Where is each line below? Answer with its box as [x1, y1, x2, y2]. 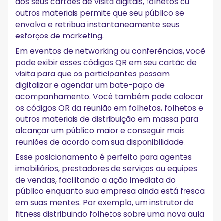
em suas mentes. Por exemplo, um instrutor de [15, 197, 194, 209]
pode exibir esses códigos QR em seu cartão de [15, 57, 197, 69]
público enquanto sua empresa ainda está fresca [15, 185, 205, 197]
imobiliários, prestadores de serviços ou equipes [15, 163, 198, 175]
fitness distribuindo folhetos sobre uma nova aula [15, 208, 205, 220]
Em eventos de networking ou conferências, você [15, 45, 206, 57]
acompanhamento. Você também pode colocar [15, 91, 204, 103]
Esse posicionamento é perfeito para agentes [15, 151, 192, 163]
